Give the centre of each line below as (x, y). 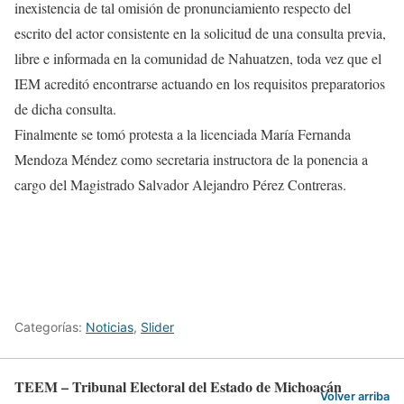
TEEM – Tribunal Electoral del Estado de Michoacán (178, 387)
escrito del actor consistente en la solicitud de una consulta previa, (200, 33)
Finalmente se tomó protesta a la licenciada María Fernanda (183, 134)
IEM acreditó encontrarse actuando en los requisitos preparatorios (200, 84)
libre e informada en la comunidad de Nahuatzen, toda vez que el (198, 59)
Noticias (110, 327)
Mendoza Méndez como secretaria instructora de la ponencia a (191, 160)
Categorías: (50, 327)
